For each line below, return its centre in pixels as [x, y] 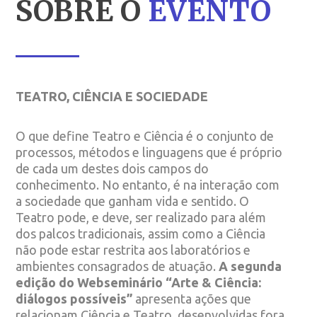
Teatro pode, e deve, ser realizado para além [141, 217]
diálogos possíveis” [76, 298]
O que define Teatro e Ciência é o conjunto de [145, 136]
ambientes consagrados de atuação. [117, 266]
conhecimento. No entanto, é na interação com [148, 184]
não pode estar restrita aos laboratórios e [133, 249]
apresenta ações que [194, 298]
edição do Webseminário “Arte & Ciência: [139, 282]
